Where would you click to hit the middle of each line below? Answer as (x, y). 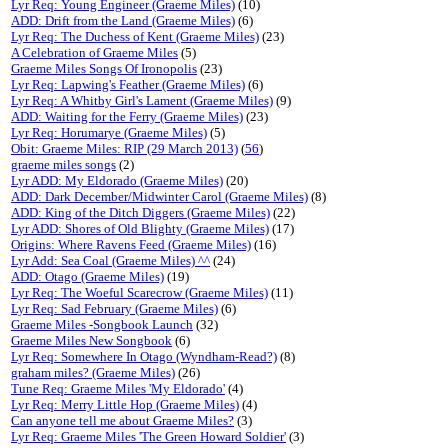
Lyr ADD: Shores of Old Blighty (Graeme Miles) (140, 228)
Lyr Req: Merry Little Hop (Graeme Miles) (125, 404)
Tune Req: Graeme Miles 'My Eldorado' (118, 388)
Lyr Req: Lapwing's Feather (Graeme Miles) (128, 84)
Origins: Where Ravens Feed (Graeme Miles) (131, 244)
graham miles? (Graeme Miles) (93, 372)
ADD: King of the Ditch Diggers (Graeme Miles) (140, 212)
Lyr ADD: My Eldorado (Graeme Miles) (117, 180)
